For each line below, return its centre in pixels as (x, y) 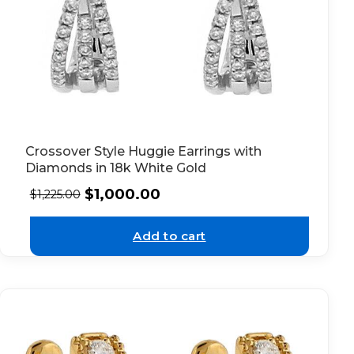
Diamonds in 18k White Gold (115, 168)
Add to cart (169, 235)
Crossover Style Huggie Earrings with (143, 152)
